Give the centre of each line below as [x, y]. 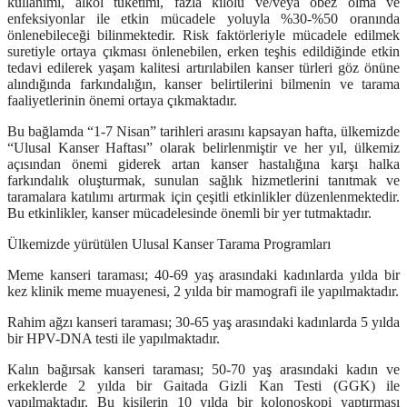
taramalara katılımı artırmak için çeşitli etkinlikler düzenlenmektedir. [203, 197]
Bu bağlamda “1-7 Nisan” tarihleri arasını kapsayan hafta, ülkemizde [203, 132]
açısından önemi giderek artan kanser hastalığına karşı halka [203, 164]
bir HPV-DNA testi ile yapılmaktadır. [114, 339]
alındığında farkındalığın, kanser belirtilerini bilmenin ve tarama [203, 84]
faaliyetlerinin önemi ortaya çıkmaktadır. [124, 101]
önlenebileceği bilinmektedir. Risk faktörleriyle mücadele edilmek [203, 35]
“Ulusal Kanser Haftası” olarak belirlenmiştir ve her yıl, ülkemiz [203, 148]
